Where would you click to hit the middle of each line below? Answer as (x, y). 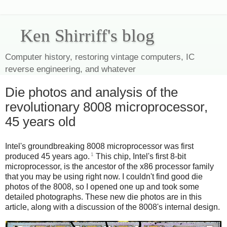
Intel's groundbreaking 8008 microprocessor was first (99, 146)
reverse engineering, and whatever (70, 69)
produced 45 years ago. (47, 157)
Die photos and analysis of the (91, 92)
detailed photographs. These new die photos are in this (103, 197)
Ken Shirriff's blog (87, 35)
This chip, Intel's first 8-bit (140, 157)
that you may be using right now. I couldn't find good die (104, 177)
